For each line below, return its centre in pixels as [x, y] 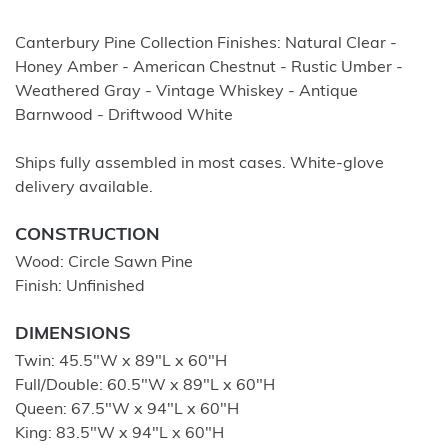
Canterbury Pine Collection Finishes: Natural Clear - [206, 44]
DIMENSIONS [73, 334]
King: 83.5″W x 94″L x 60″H [119, 434]
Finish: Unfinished [80, 287]
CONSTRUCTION [87, 235]
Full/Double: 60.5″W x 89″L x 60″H [145, 386]
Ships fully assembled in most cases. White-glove [199, 164]
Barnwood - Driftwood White [124, 116]
